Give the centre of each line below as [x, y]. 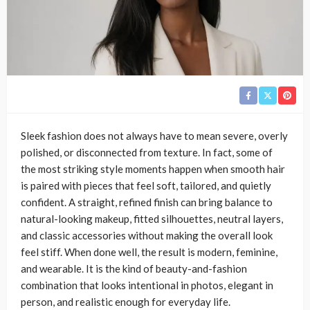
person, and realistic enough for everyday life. [126, 301]
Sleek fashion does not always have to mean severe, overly [154, 135]
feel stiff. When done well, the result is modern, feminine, [149, 252]
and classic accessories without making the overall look [147, 235]
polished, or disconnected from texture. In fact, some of [147, 152]
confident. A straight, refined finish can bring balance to [147, 202]
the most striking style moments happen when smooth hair [153, 168]
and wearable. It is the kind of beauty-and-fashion [134, 268]
